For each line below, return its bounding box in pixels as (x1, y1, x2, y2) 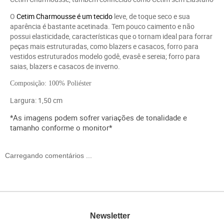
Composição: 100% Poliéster (10, 79, 91, 87)
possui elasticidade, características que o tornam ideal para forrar (10, 31, 212, 41)
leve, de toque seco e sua (112, 11, 190, 21)
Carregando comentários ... (5, 151, 92, 160)
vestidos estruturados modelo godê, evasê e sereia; (10, 51, 168, 61)
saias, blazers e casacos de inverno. (10, 61, 120, 71)
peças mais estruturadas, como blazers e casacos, (10, 41, 167, 51)
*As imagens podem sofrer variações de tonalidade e (10, 112, 187, 123)
